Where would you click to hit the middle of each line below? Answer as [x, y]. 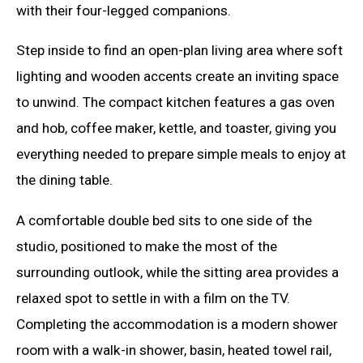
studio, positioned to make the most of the [147, 246]
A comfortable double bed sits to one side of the [164, 220]
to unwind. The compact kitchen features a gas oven [175, 102]
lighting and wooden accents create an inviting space [177, 77]
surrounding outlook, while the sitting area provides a [177, 272]
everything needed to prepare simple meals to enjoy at [181, 154]
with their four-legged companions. [124, 10]
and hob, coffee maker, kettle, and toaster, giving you [176, 128]
